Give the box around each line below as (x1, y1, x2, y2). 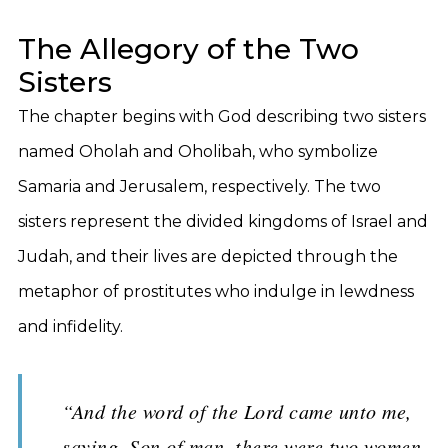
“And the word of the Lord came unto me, (62, 398, 412, 424)
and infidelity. (18, 317, 123, 336)
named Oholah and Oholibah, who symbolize (18, 142, 378, 161)
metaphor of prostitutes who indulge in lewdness (18, 282, 414, 301)
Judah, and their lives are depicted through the (18, 247, 398, 266)
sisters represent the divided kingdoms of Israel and (18, 212, 428, 231)
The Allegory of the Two (18, 32, 359, 66)
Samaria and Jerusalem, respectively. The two (18, 177, 381, 196)
